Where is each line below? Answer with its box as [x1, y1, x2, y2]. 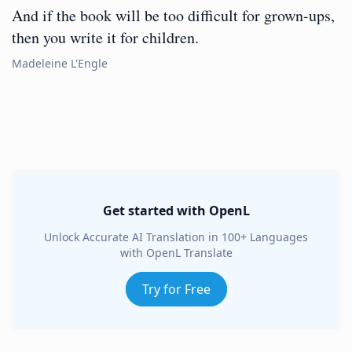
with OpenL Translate [119, 245, 233, 260]
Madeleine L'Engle [12, 56, 108, 71]
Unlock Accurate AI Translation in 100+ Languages [44, 229, 308, 244]
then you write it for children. [12, 27, 199, 48]
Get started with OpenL [102, 202, 250, 219]
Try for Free [141, 280, 211, 298]
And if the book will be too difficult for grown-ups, [12, 5, 335, 26]
